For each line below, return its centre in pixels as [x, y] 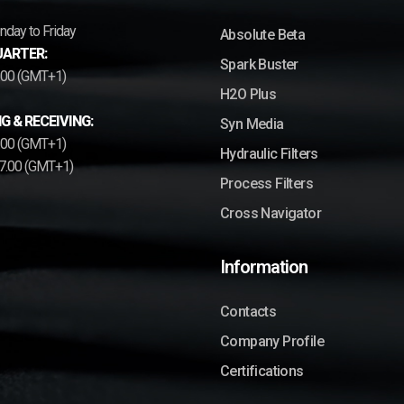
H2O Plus [248, 94]
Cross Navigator [271, 213]
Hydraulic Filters [269, 153]
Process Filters [266, 183]
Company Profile [272, 341]
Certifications [262, 371]
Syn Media [252, 124]
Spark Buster [259, 64]
